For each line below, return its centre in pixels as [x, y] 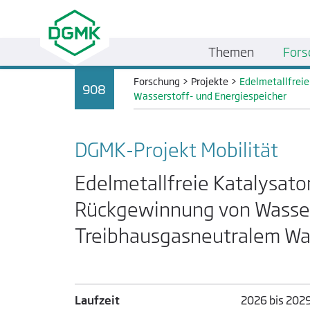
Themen [231, 52]
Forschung [157, 82]
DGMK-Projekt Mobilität [176, 150]
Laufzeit [97, 301]
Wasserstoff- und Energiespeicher [210, 96]
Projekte [210, 82]
